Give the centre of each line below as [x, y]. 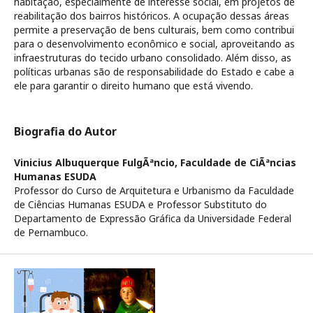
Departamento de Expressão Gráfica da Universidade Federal [153, 218]
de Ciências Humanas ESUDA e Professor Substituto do [140, 204]
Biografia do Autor [65, 131]
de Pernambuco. [51, 232]
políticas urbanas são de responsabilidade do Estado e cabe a [154, 72]
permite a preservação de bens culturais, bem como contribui [154, 30]
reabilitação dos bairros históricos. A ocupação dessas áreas [152, 16]
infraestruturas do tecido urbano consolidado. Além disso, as [153, 58]
